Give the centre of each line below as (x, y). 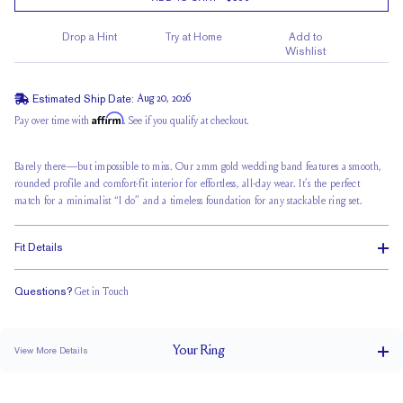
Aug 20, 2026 (164, 99)
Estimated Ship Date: (83, 99)
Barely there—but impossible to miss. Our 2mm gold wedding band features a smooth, (198, 167)
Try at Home (193, 37)
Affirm (107, 118)
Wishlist (305, 51)
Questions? (43, 291)
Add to (305, 37)
